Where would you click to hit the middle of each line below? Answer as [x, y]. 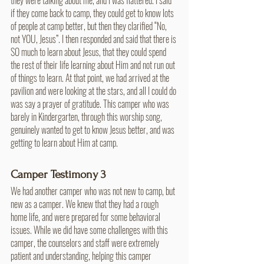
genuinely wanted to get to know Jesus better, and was [93, 129]
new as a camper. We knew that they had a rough [85, 204]
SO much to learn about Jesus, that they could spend [89, 52]
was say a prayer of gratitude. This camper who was [91, 103]
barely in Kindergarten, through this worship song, [87, 116]
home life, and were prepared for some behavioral [86, 217]
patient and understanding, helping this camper [82, 255]
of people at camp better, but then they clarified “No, [90, 26]
